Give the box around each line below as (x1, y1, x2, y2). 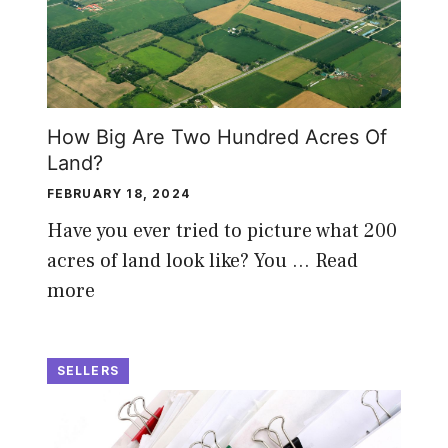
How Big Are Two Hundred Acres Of (46, 124, 387, 149)
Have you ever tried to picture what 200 (46, 217, 397, 244)
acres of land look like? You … (46, 247, 315, 274)
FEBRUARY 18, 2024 (46, 185, 191, 201)
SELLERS (56, 362, 120, 378)
